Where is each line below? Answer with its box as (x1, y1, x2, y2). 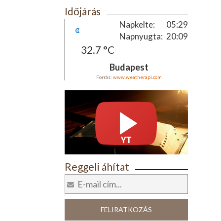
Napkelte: (119, 19, 155, 30)
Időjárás (64, 5, 101, 17)
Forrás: (96, 74, 113, 80)
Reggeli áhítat (64, 160, 129, 173)
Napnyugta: (119, 31, 163, 41)
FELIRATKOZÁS (100, 205, 152, 214)
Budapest (109, 62, 148, 73)
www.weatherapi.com (112, 74, 162, 80)
